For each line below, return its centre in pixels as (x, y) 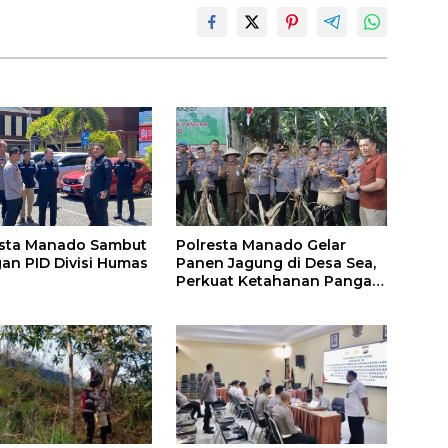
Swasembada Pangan (256, 317)
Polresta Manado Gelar (260, 245)
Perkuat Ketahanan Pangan (278, 281)
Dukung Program (238, 299)
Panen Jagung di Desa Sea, (275, 263)
